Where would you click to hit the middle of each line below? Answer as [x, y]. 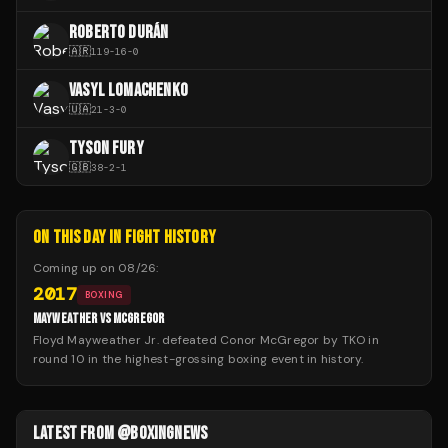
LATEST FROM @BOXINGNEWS [120, 434]
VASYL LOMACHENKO [128, 91]
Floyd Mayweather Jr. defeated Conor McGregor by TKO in [206, 340]
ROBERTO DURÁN [119, 33]
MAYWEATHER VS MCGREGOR [99, 319]
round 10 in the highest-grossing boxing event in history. [198, 359]
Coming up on [76, 268]
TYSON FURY [106, 149]
